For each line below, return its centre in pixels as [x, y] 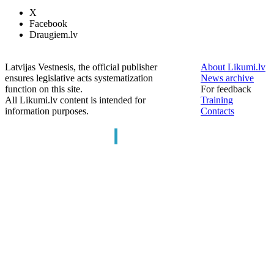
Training [217, 100]
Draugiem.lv [54, 35]
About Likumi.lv [233, 67]
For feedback [226, 89]
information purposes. [47, 111]
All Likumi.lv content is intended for [75, 100]
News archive [227, 78]
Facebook [48, 24]
